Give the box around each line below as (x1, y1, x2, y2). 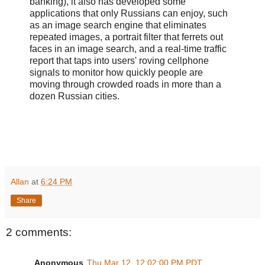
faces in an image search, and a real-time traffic (30, 44, 227, 54)
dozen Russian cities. (30, 91, 119, 102)
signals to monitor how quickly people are (30, 67, 203, 78)
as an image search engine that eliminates (30, 20, 206, 31)
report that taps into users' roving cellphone (30, 56, 209, 66)
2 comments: (6, 226, 72, 238)
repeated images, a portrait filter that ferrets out (30, 32, 223, 43)
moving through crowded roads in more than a (30, 79, 221, 90)
